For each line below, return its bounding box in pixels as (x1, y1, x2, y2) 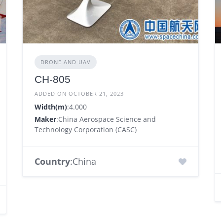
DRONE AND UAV (40, 58, 91, 66)
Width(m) (34, 102, 67, 112)
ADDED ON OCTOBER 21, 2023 (34, 90, 124, 98)
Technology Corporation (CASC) (34, 125, 137, 135)
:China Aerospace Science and (56, 114, 156, 124)
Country (34, 155, 70, 168)
